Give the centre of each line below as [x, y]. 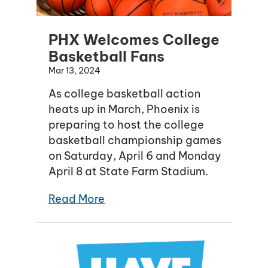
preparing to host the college [126, 125]
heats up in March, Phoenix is [124, 109]
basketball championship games [135, 141]
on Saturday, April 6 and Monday [135, 156]
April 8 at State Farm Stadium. [128, 172]
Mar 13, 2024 [74, 71]
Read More [77, 199]
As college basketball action [124, 94]
